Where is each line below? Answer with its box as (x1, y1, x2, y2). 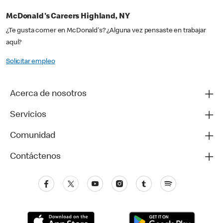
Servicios (10, 111, 46, 120)
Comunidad (10, 131, 55, 141)
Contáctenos (10, 152, 61, 162)
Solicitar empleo (6, 58, 55, 66)
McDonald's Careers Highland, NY (6, 13, 130, 21)
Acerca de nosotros (10, 90, 87, 99)
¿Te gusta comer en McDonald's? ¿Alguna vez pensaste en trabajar (6, 27, 206, 35)
